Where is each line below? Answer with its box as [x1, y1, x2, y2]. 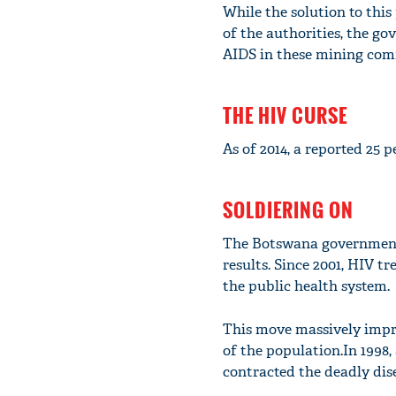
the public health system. [223, 276, 390, 295]
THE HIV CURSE [223, 100, 347, 129]
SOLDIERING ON [223, 194, 354, 224]
